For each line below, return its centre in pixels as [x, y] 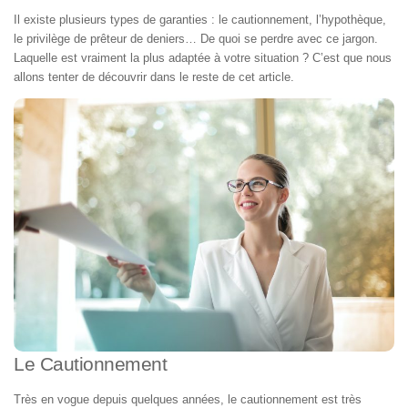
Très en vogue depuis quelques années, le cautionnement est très [188, 399]
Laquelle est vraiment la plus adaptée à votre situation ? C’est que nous [203, 57]
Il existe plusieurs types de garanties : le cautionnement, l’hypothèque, [200, 19]
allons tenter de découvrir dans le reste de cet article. [154, 76]
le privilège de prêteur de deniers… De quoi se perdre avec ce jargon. [196, 38]
